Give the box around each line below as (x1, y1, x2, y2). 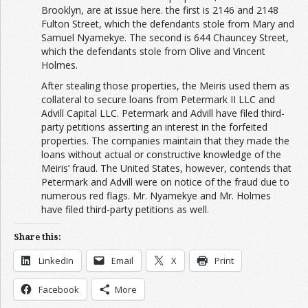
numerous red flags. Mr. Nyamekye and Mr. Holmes (41, 189, 271, 203)
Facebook (38, 283, 79, 296)
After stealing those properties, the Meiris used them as (41, 79, 289, 93)
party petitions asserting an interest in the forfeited (41, 120, 267, 134)
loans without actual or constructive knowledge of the (41, 148, 281, 162)
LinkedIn (38, 254, 74, 267)
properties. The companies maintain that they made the (41, 134, 289, 148)
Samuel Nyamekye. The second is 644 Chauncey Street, (41, 31, 289, 45)
